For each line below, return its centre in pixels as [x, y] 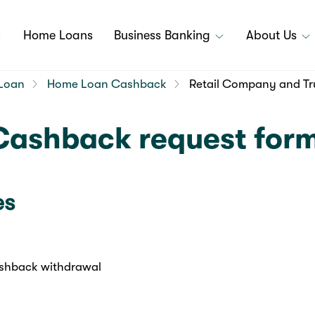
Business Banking [164, 35]
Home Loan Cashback [107, 84]
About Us [273, 35]
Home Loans [58, 35]
